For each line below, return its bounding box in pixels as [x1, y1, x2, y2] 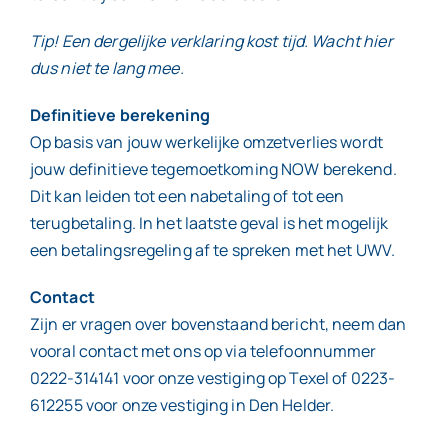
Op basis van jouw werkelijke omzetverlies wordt [29, 131, 384, 154]
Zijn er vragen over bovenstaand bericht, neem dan [29, 313, 407, 336]
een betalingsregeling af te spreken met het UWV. [29, 239, 396, 262]
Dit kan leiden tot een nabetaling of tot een [29, 185, 345, 208]
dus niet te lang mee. [29, 57, 184, 80]
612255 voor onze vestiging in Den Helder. [29, 394, 335, 417]
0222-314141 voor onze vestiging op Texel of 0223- [29, 367, 396, 390]
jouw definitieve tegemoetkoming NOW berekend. [29, 158, 397, 181]
